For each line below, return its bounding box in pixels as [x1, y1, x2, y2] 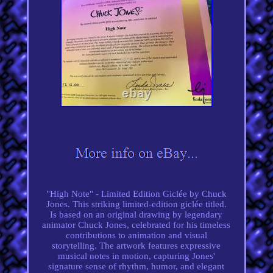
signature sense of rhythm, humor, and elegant [48, 261, 225, 271]
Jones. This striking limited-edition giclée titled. [46, 199, 227, 209]
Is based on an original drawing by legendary [50, 209, 223, 219]
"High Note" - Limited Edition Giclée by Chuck [46, 188, 227, 199]
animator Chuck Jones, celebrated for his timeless [42, 219, 231, 230]
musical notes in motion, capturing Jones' [57, 250, 215, 261]
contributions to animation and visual [65, 230, 207, 240]
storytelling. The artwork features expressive [52, 240, 221, 250]
